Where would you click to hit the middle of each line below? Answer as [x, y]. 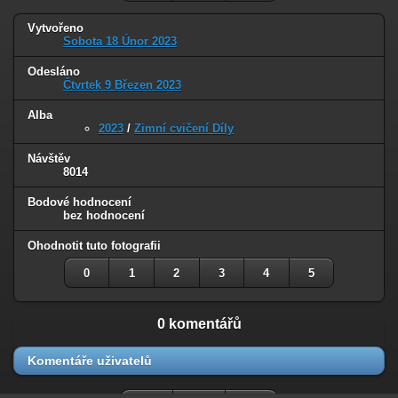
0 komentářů [199, 324]
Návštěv [49, 159]
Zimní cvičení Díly [184, 129]
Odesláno [54, 72]
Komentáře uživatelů [90, 361]
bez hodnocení [104, 216]
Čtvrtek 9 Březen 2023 [122, 85]
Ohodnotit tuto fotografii [94, 246]
